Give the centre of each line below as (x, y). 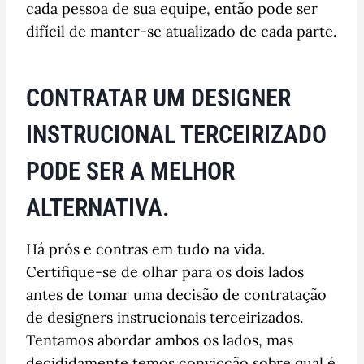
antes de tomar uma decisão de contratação (176, 294)
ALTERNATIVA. (98, 207)
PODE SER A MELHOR (130, 171)
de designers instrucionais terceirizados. (165, 317)
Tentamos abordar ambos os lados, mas (160, 340)
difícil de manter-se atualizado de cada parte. (181, 31)
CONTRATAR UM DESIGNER (158, 97)
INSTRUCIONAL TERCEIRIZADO (176, 134)
